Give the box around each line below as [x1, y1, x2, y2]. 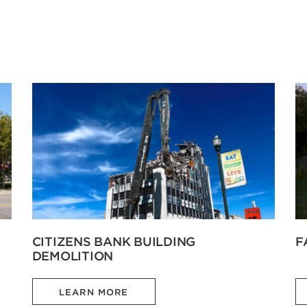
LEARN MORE [59, 286, 129, 298]
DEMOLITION [32, 247, 114, 264]
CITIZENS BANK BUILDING [32, 233, 196, 249]
